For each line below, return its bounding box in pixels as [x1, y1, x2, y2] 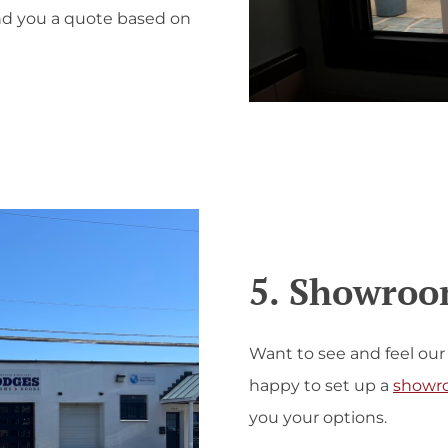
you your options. [249, 407, 387, 427]
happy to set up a [249, 375, 389, 395]
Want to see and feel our [249, 343, 445, 363]
